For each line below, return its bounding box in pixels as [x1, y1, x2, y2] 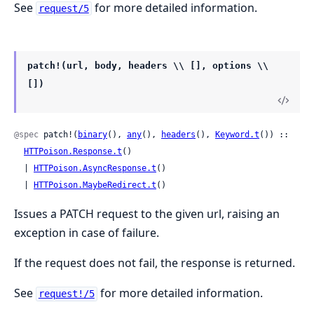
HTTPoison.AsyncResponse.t [34, 163, 156, 174]
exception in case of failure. [14, 225, 159, 241]
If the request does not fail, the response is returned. [14, 255, 295, 271]
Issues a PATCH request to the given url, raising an [14, 206, 280, 222]
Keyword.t [215, 130, 259, 140]
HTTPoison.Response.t [24, 146, 122, 157]
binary [78, 130, 107, 140]
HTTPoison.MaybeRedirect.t [34, 180, 156, 191]
